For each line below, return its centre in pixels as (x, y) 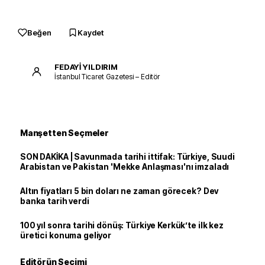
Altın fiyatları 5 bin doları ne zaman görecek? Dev (119, 191)
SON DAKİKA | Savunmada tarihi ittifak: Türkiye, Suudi (127, 157)
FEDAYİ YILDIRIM (86, 67)
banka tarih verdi (55, 201)
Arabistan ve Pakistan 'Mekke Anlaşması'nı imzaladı (125, 167)
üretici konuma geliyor (66, 235)
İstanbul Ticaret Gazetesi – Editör (107, 76)
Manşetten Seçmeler (64, 133)
